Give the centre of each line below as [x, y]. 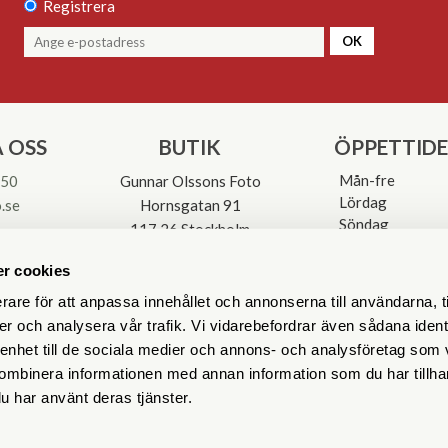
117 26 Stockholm [190, 228]
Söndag [364, 223]
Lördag [363, 201]
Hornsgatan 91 [190, 204]
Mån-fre [367, 179]
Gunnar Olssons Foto [190, 180]
